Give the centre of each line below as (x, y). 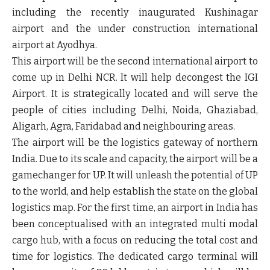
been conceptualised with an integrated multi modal (135, 224)
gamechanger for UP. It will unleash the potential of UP (135, 175)
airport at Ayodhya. (55, 45)
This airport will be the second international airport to (135, 61)
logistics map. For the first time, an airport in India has (135, 207)
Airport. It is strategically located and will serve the (135, 93)
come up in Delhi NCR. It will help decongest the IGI (135, 77)
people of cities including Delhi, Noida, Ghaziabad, (135, 110)
